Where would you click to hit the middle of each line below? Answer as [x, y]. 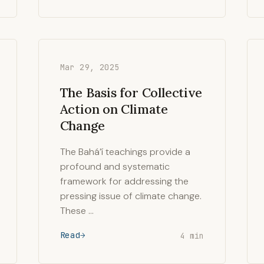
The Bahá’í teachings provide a [125, 152]
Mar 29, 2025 [90, 67]
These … [77, 211]
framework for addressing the [124, 181]
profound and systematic [115, 166]
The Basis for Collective [131, 93]
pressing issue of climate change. [131, 196]
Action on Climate [114, 109]
